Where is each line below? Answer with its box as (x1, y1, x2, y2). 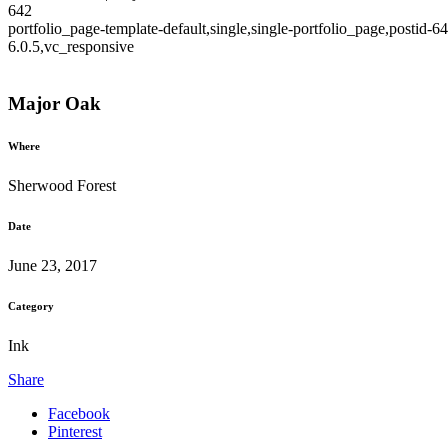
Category (8, 299, 54, 312)
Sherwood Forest (8, 176, 116, 194)
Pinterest (48, 422, 102, 440)
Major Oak (8, 92, 101, 114)
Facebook (48, 404, 110, 422)
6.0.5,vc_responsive (8, 38, 134, 55)
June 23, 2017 (8, 256, 97, 274)
